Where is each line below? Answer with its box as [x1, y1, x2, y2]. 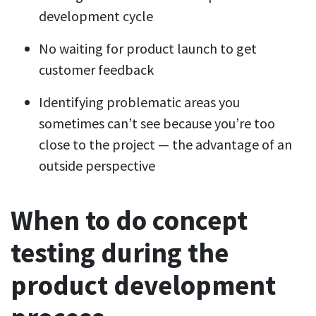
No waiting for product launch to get [39, 39, 257, 58]
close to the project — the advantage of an [39, 135, 292, 154]
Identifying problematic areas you [39, 93, 240, 111]
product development [11, 268, 276, 303]
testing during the [11, 236, 229, 271]
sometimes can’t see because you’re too [39, 114, 275, 133]
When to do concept [11, 203, 248, 238]
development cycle [39, 7, 153, 25]
